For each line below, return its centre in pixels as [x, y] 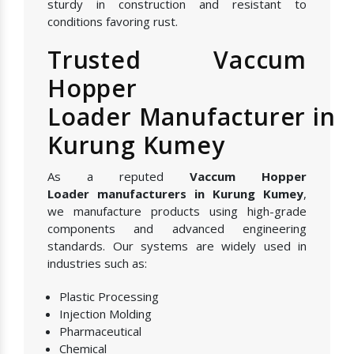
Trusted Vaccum [177, 60]
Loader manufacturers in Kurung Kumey [175, 194]
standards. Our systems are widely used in [177, 246]
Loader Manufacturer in [192, 117]
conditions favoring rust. [113, 22]
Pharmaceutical [100, 331]
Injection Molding [105, 314]
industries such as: [97, 264]
